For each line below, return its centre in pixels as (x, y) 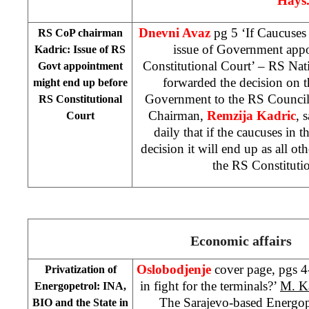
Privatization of (80, 269)
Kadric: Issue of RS (80, 49)
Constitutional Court (197, 66)
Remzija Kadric (251, 115)
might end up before (80, 82)
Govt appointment (80, 66)
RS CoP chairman (80, 32)
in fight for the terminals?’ (210, 286)
